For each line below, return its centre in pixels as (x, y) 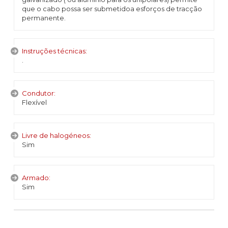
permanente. (44, 18)
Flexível (34, 102)
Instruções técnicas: (54, 51)
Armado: (36, 178)
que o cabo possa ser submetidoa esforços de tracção (112, 9)
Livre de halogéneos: (56, 135)
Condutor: (39, 93)
